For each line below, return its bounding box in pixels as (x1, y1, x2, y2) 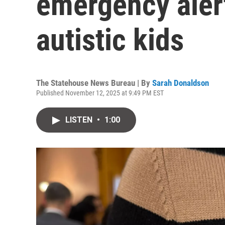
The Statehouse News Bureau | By (36, 78, 152, 88)
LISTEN (65, 115, 94, 125)
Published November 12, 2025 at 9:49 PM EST (36, 89, 164, 97)
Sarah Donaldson (152, 78, 209, 88)
